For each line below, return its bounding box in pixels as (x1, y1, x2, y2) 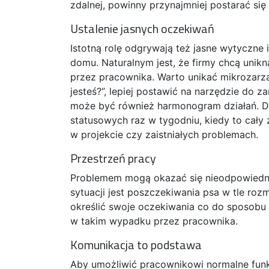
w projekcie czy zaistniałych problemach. (70, 128, 258, 141)
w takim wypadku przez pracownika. (70, 214, 238, 227)
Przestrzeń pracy (70, 148, 156, 168)
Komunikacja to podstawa (70, 235, 202, 254)
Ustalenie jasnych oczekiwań (70, 19, 214, 38)
